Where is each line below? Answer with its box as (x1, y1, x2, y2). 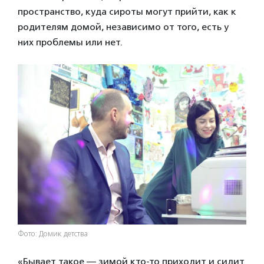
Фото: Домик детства (18, 229, 88, 239)
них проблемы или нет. (18, 37, 125, 48)
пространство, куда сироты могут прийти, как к (18, 6, 236, 18)
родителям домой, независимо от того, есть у (18, 21, 229, 33)
